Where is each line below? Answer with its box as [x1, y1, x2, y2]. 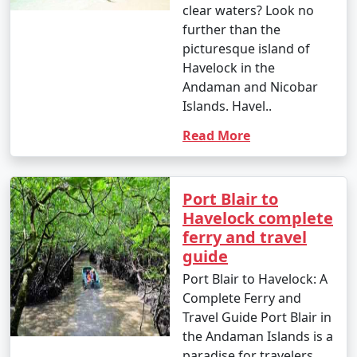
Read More [182, 126, 250, 144]
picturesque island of [182, 39, 310, 57]
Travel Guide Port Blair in [182, 308, 331, 326]
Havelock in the [182, 58, 275, 76]
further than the [182, 20, 280, 38]
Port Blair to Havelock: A [182, 269, 328, 288]
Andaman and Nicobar [182, 77, 318, 96]
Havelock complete [182, 206, 333, 229]
